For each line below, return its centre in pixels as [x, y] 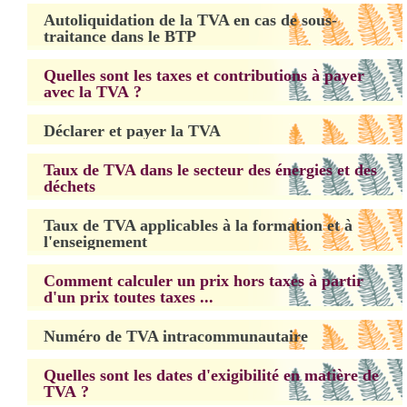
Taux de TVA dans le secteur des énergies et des [210, 170]
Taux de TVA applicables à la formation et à [198, 225]
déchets [69, 186]
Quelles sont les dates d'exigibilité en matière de [211, 375]
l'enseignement [95, 242]
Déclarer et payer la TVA [132, 131]
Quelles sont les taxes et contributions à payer [204, 75]
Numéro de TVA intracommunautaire [176, 336]
